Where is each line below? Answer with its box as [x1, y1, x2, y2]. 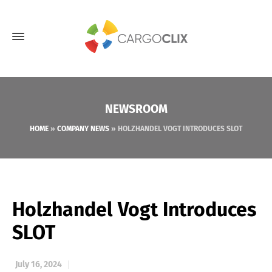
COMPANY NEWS [57, 124, 109, 133]
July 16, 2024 [15, 259, 62, 270]
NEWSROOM [104, 102, 168, 116]
